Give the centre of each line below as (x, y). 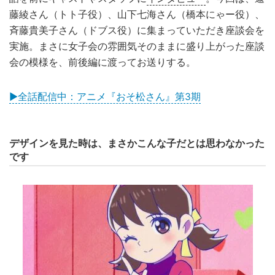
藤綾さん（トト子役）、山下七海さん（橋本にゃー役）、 (137, 14)
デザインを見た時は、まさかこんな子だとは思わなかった (137, 143)
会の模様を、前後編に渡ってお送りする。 (103, 62)
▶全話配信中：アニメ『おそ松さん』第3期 (105, 96)
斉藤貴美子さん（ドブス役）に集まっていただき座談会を (137, 30)
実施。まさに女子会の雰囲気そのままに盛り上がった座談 (137, 46)
